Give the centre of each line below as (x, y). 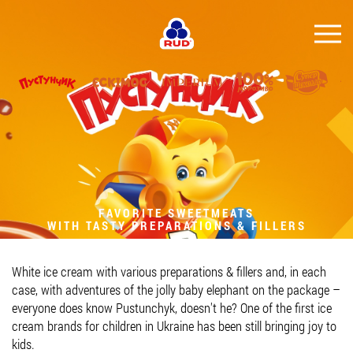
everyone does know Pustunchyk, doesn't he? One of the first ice (172, 308)
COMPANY (176, 167)
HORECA (176, 287)
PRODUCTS (176, 137)
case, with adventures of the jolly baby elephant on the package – (176, 290)
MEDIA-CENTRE (176, 257)
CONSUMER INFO (176, 197)
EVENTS (176, 227)
